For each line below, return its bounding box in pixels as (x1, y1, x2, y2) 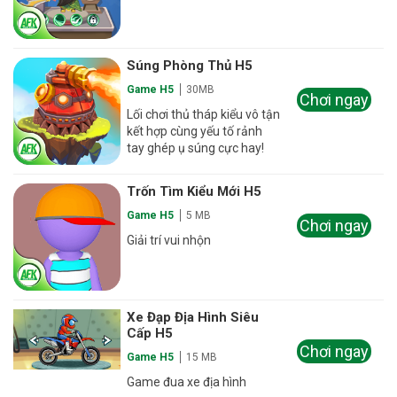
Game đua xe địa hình (127, 375, 247, 390)
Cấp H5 (127, 325, 174, 342)
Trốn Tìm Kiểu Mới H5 (127, 183, 262, 200)
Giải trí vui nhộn (127, 233, 212, 248)
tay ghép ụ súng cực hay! (127, 140, 265, 155)
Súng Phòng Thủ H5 (127, 57, 253, 74)
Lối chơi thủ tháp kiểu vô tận (127, 106, 281, 121)
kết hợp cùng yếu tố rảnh (127, 123, 263, 138)
